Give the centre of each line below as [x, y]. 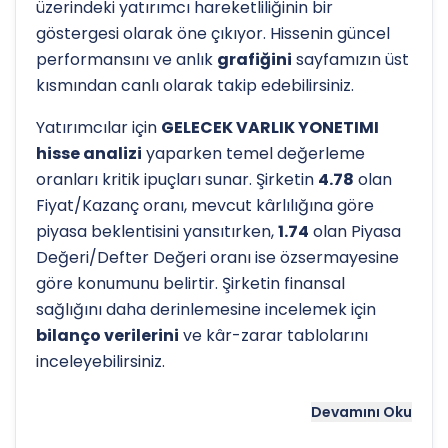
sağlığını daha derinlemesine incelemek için [206, 309]
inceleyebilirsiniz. [100, 361]
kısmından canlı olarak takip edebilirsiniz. [195, 85]
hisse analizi [89, 153]
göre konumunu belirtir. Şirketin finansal [190, 283]
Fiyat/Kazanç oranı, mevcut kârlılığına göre [205, 205]
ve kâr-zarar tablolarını [273, 335]
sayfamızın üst [350, 59]
